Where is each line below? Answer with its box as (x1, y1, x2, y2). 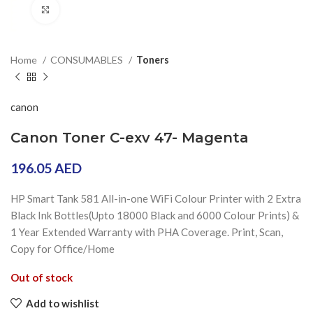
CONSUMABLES (50, 54, 125, 66)
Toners (136, 54, 169, 66)
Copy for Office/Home (10, 242, 115, 255)
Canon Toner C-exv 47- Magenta (10, 129, 249, 146)
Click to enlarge (59, 4, 129, 15)
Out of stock (10, 271, 73, 284)
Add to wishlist (25, 296, 99, 310)
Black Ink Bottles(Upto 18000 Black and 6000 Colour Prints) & (10, 209, 299, 221)
